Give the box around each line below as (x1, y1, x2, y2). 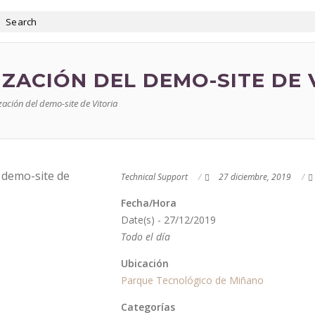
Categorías (121, 300, 175, 314)
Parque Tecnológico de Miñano (121, 274, 264, 287)
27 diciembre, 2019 (219, 171, 291, 183)
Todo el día (121, 230, 170, 243)
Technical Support (121, 171, 188, 183)
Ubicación (121, 257, 169, 270)
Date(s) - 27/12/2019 (121, 213, 216, 226)
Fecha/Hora (121, 196, 176, 210)
